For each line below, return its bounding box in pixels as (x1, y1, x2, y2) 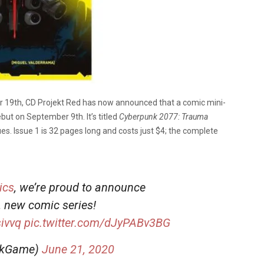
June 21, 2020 (42, 242, 114, 256)
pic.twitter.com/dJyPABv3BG (24, 215, 170, 230)
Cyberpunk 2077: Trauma (119, 111, 208, 121)
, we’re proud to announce (14, 180, 146, 194)
